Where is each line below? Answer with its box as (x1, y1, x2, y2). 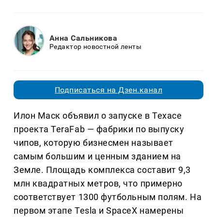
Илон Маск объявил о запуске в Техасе (14, 110, 182, 121)
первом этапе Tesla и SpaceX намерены (14, 205, 184, 216)
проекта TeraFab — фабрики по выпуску (14, 124, 185, 135)
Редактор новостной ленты (49, 42, 142, 50)
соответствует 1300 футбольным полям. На (14, 192, 202, 202)
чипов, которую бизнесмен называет (14, 138, 173, 148)
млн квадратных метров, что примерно (14, 178, 183, 189)
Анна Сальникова (49, 33, 118, 43)
